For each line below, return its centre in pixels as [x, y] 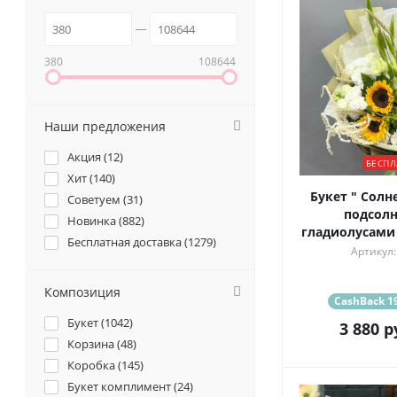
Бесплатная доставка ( [128, 242]
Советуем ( [97, 200]
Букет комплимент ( [122, 387]
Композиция [82, 292]
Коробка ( [94, 366]
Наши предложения [105, 127]
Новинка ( [95, 221]
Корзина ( [94, 344]
